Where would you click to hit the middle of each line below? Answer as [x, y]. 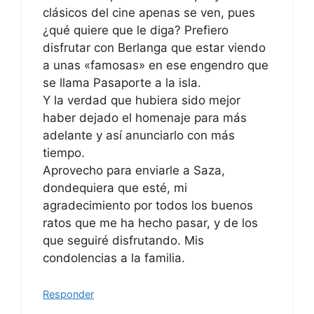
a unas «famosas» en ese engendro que [156, 66]
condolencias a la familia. [114, 258]
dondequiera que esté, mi [115, 188]
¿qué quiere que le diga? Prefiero [136, 30]
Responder [68, 294]
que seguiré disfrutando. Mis [123, 241]
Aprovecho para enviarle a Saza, [134, 171]
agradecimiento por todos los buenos [148, 206]
